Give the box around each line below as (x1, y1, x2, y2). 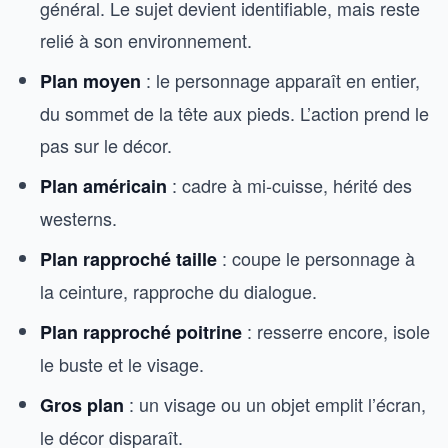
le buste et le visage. (40, 351, 204, 377)
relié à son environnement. (40, 27, 252, 53)
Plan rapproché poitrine (40, 319, 242, 345)
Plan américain (40, 173, 167, 199)
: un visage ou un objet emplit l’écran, (124, 391, 426, 417)
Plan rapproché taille (40, 246, 217, 272)
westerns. (40, 205, 117, 231)
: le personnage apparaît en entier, (141, 67, 420, 93)
